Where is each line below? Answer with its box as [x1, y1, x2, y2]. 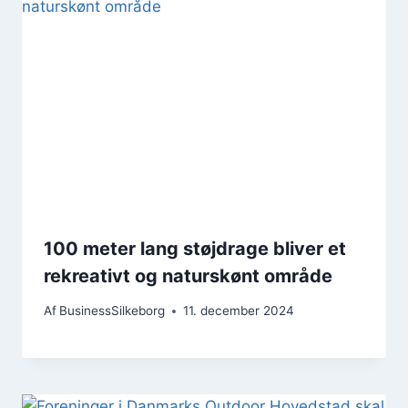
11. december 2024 [183, 303, 295, 319]
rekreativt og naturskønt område [44, 264, 332, 287]
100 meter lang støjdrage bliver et [44, 237, 346, 260]
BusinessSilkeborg [59, 303, 166, 319]
